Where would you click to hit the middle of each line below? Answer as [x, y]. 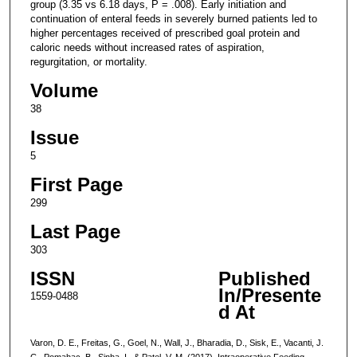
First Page [76, 184]
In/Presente [269, 295]
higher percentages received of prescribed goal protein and [165, 33]
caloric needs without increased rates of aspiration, [147, 47]
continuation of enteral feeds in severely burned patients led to [173, 18]
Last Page [75, 231]
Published [264, 278]
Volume [64, 90]
